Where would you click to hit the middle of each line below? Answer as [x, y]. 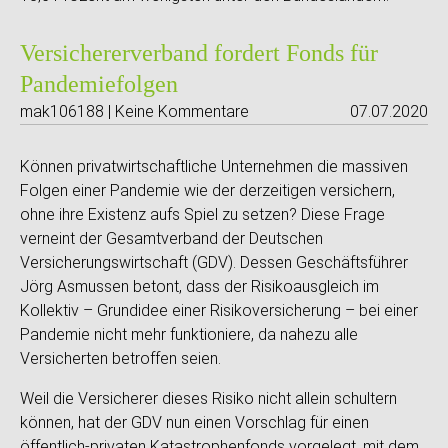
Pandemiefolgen [99, 84]
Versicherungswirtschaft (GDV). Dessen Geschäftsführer [214, 262]
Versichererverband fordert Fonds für [199, 53]
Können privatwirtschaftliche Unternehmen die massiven [214, 166]
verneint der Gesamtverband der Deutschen [171, 238]
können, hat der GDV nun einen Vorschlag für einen [194, 422]
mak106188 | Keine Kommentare [134, 111]
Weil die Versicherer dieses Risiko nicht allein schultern [208, 398]
